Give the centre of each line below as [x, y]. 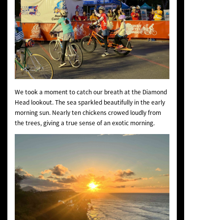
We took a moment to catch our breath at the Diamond [91, 92]
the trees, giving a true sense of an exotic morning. [84, 123]
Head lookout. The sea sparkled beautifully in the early [90, 102]
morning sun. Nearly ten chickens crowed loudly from [88, 113]
